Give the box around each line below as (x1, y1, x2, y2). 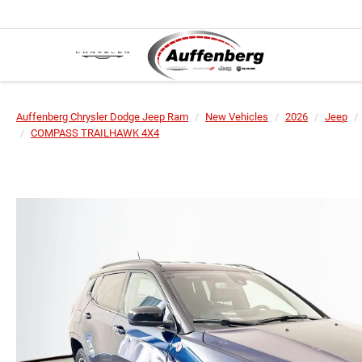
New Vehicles (205, 111, 268, 123)
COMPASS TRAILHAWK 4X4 (31, 127, 159, 139)
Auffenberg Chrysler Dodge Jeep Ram (16, 111, 188, 123)
